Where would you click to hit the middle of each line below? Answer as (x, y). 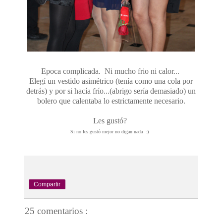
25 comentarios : (56, 211)
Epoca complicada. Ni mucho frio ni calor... (111, 71)
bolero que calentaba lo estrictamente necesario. (111, 101)
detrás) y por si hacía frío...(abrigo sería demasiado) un (111, 91)
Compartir (47, 184)
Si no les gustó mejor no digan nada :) (111, 131)
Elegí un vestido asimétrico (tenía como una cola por (111, 81)
